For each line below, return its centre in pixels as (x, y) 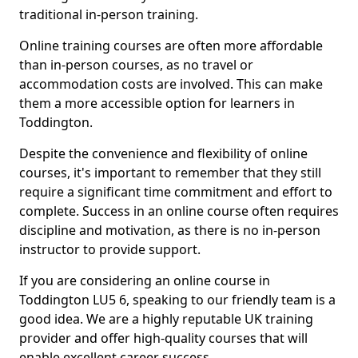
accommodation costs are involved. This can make (171, 84)
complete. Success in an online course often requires (179, 211)
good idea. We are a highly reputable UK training (166, 319)
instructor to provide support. (110, 249)
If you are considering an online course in (145, 280)
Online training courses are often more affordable (171, 46)
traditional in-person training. (109, 14)
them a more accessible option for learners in (157, 103)
